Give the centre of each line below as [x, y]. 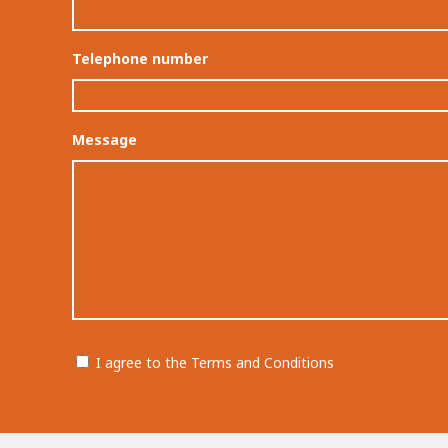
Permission [112, 351]
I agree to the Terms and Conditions [215, 362]
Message [104, 139]
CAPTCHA [105, 399]
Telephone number [140, 58]
